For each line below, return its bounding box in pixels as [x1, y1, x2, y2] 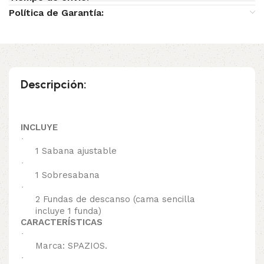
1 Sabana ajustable [35, 146, 120, 157]
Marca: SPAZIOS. [35, 240, 107, 252]
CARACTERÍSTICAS [21, 217, 103, 228]
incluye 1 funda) [35, 206, 101, 217]
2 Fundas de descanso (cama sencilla [35, 194, 195, 205]
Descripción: [21, 77, 87, 92]
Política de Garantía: [9, 7, 104, 19]
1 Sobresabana [35, 170, 103, 181]
